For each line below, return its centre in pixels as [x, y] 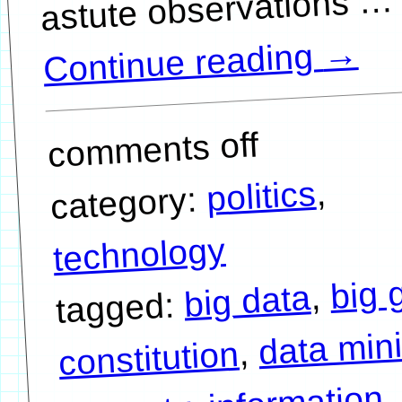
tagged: [120, 307]
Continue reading [183, 63]
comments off [153, 149]
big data [248, 301]
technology [140, 254]
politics [261, 196]
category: [129, 203]
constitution [149, 358]
